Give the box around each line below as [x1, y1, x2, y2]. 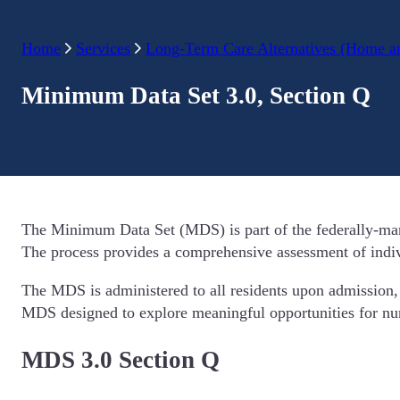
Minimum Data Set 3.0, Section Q [21, 82, 371, 110]
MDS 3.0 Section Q [21, 346, 220, 374]
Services [76, 39, 130, 57]
